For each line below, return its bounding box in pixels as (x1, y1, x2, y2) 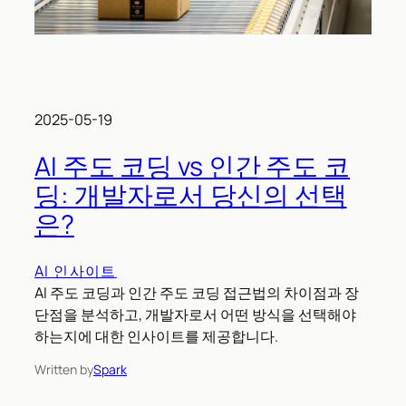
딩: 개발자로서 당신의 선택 (34, 177, 347, 213)
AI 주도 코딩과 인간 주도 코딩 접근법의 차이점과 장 (34, 283, 359, 304)
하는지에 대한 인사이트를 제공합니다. (34, 326, 278, 347)
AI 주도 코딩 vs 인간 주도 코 (34, 148, 351, 184)
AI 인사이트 (34, 261, 117, 282)
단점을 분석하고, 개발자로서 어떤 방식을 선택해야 (34, 304, 356, 325)
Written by (34, 361, 93, 379)
